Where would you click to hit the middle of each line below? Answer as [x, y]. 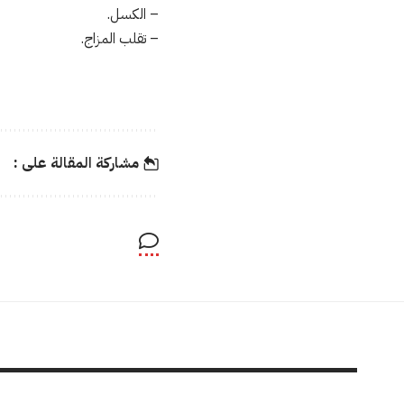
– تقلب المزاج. [120, 39]
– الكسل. [133, 14]
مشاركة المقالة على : [77, 163]
